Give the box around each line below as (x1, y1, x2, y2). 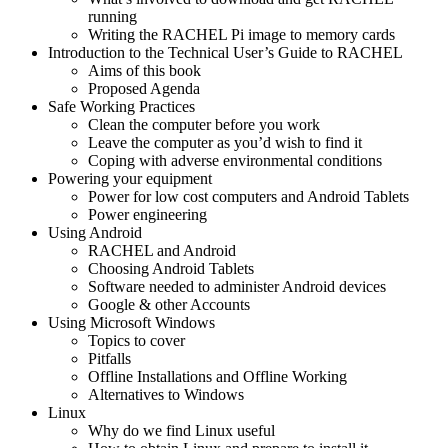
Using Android (48, 223, 142, 241)
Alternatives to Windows (88, 385, 244, 403)
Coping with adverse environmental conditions (88, 151, 382, 169)
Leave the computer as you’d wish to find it (88, 133, 362, 151)
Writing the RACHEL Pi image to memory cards (88, 25, 395, 43)
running (88, 7, 137, 25)
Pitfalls (88, 349, 131, 367)
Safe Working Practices (48, 97, 195, 115)
